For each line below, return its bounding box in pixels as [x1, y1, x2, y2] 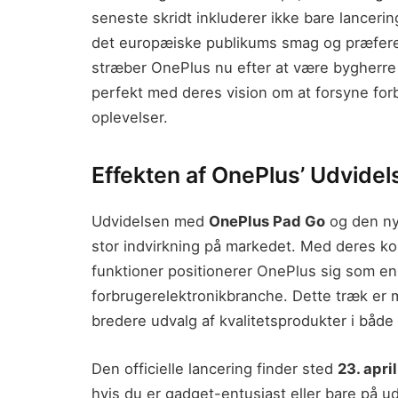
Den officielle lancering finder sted [92, 359, 338, 378]
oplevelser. [92, 107, 168, 126]
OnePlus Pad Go [209, 212, 325, 231]
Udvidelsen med [92, 212, 209, 231]
